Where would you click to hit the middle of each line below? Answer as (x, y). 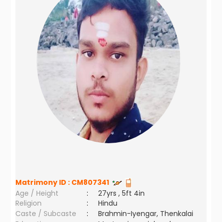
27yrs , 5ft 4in (122, 193)
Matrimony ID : (44, 182)
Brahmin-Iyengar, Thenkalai (146, 214)
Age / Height (37, 193)
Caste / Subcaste (46, 214)
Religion (29, 203)
